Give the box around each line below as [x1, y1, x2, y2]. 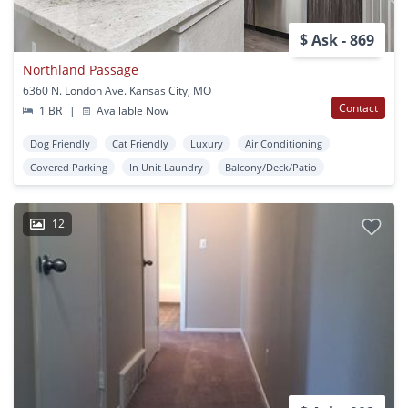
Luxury [190, 136, 223, 150]
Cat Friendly [112, 136, 168, 150]
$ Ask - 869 [300, 29, 374, 50]
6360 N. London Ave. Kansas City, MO [23, 82, 211, 98]
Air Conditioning [245, 136, 322, 150]
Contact [339, 99, 378, 116]
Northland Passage [23, 60, 138, 78]
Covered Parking [30, 159, 107, 174]
